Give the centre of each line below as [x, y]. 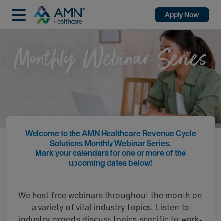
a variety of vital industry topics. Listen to [110, 207]
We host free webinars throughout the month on [110, 195]
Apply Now [182, 14]
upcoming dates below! [110, 163]
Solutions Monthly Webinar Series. [110, 143]
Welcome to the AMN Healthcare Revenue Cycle [110, 133]
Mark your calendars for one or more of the [110, 153]
